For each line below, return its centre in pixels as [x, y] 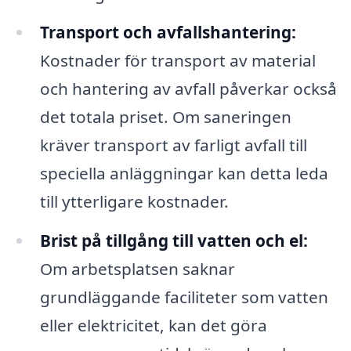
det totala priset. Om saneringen [165, 117]
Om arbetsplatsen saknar [137, 269]
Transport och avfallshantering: [168, 33]
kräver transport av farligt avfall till [173, 145]
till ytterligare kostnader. [134, 202]
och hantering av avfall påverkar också [188, 89]
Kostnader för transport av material [177, 61]
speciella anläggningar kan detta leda [184, 174]
